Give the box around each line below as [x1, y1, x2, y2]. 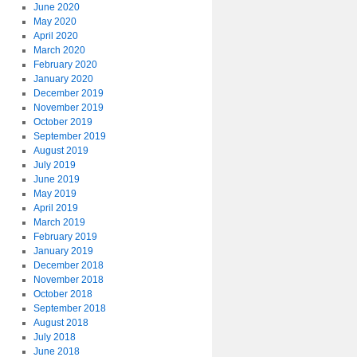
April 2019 [33, 202, 78, 214]
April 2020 [33, 30, 78, 41]
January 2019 [33, 245, 93, 257]
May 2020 [33, 16, 76, 27]
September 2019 [33, 131, 106, 142]
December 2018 [33, 260, 104, 271]
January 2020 [33, 73, 93, 84]
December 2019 [33, 88, 104, 99]
